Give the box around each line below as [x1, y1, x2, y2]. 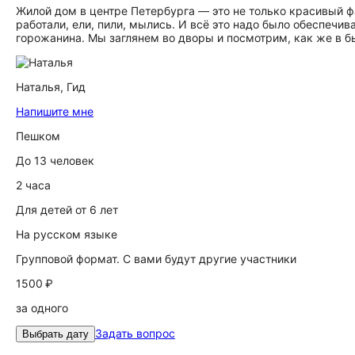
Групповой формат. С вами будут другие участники [16, 252, 296, 265]
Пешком [16, 129, 60, 143]
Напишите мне [16, 105, 94, 118]
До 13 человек [16, 154, 94, 167]
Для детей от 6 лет [16, 203, 118, 216]
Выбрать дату [22, 328, 89, 340]
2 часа [16, 178, 51, 192]
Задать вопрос [95, 326, 175, 340]
